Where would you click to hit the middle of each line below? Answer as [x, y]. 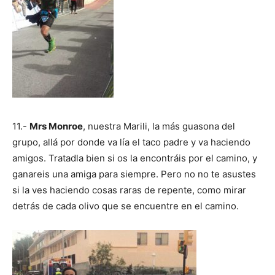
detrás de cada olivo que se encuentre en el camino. [126, 206]
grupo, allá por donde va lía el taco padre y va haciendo [131, 142]
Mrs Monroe [56, 126]
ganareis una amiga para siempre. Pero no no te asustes [134, 174]
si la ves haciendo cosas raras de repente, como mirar [129, 190]
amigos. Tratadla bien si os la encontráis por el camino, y [135, 158]
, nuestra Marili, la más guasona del [159, 126]
